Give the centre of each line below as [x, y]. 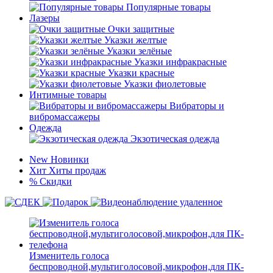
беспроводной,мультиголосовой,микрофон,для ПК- [136, 267]
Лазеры [44, 18]
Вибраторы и [197, 106]
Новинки [70, 159]
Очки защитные [141, 29]
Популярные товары [168, 7]
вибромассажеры [65, 117]
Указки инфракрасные [180, 62]
